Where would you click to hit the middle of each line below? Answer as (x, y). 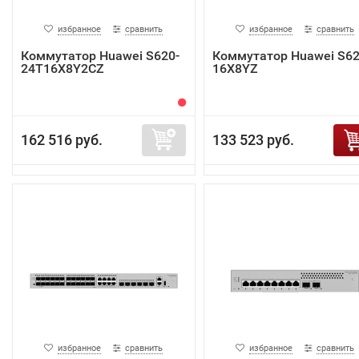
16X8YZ (235, 68)
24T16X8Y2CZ (63, 68)
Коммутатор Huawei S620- (100, 55)
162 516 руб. (62, 139)
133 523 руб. (253, 139)
